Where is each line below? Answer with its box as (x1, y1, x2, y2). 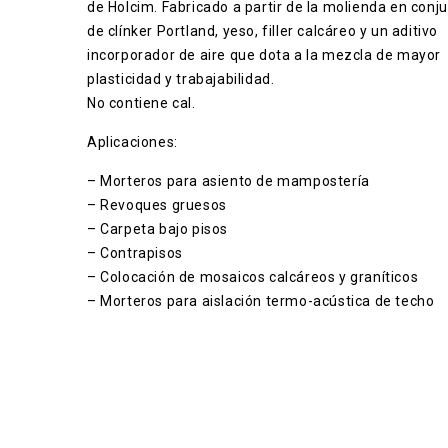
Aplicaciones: (87, 134, 178, 150)
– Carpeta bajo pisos (87, 221, 228, 237)
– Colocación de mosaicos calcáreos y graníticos (87, 269, 419, 285)
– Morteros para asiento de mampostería (87, 173, 370, 189)
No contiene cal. (87, 95, 196, 111)
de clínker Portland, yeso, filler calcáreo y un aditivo (87, 23, 438, 39)
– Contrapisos (87, 245, 183, 261)
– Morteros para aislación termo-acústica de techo (87, 293, 435, 309)
